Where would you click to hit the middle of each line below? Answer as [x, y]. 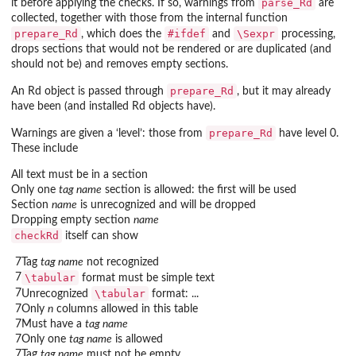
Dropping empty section [72, 221]
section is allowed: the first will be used [199, 190]
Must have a [53, 325]
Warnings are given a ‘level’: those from [108, 134]
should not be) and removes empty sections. [120, 65]
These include [44, 149]
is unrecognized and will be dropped [166, 205]
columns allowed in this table [126, 310]
